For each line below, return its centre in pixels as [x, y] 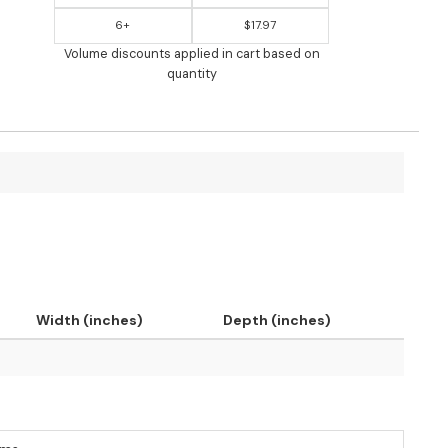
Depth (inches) [277, 319]
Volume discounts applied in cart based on [191, 54]
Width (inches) [89, 319]
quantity [191, 74]
